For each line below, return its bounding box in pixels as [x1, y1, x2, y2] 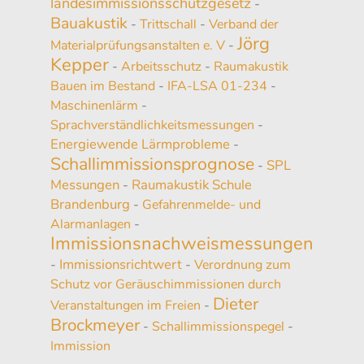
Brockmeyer [50, 313, 140, 336]
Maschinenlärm [50, 96, 138, 115]
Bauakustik [50, 11, 128, 34]
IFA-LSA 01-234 [167, 76, 267, 95]
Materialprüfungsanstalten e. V [50, 36, 225, 54]
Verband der [209, 15, 279, 33]
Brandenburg [50, 194, 130, 214]
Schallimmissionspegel [152, 317, 284, 336]
